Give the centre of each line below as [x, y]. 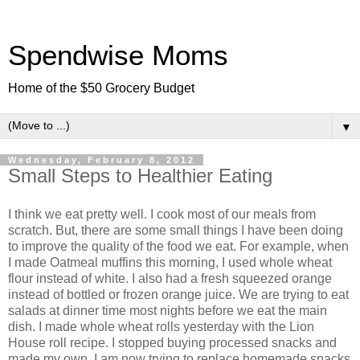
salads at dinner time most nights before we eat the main [168, 310]
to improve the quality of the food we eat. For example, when [178, 246]
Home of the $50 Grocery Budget [101, 88]
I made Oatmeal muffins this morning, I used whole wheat [170, 262]
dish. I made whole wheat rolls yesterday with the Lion [161, 326]
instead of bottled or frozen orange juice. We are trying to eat [178, 294]
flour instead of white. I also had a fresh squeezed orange [170, 278]
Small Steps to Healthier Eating [140, 176]
